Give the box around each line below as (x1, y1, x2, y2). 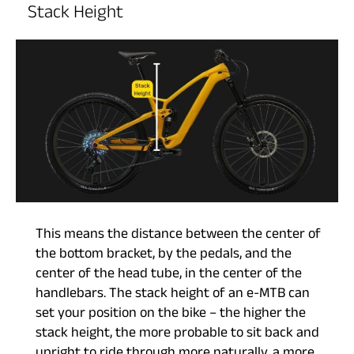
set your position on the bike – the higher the (36, 304, 306, 326)
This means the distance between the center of (36, 225, 321, 247)
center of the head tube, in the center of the (36, 265, 302, 287)
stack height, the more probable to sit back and (36, 324, 319, 346)
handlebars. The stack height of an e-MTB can (36, 284, 310, 307)
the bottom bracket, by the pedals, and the (36, 245, 292, 267)
